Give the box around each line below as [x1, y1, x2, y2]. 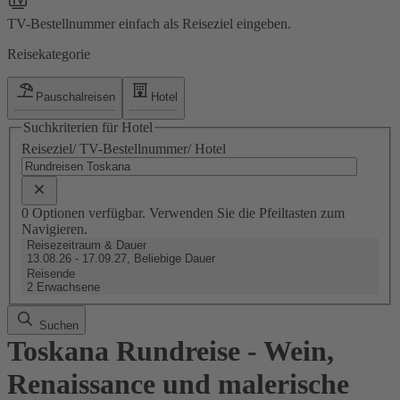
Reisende [27, 266, 75, 280]
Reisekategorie [7, 46, 90, 62]
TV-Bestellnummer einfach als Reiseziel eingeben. [7, 15, 291, 31]
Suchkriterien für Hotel [23, 120, 153, 136]
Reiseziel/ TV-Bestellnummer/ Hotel [21, 140, 226, 156]
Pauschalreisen [36, 89, 115, 104]
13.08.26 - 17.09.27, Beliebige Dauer [27, 251, 215, 265]
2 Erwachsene [27, 279, 100, 294]
